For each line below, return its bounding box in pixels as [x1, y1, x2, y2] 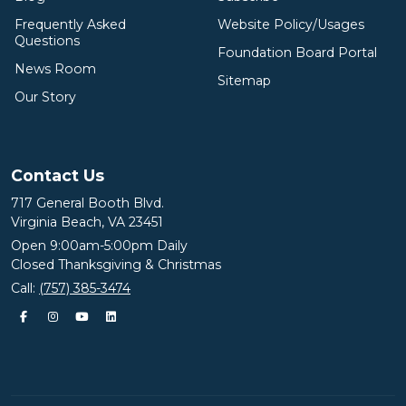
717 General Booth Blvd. [11, 194, 164, 211]
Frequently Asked [14, 15, 126, 33]
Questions [14, 32, 80, 49]
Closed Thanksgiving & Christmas [11, 256, 221, 273]
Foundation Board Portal [217, 43, 377, 61]
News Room [14, 60, 96, 77]
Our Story [14, 88, 76, 105]
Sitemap [217, 72, 271, 89]
